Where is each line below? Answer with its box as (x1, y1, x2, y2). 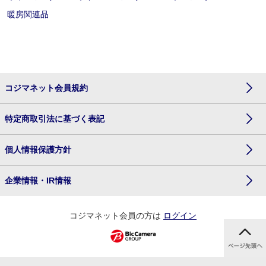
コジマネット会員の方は (69, 211, 163, 221)
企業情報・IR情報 (5, 176, 71, 186)
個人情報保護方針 (5, 145, 71, 155)
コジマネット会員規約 (5, 83, 88, 93)
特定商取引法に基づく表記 (5, 114, 104, 124)
